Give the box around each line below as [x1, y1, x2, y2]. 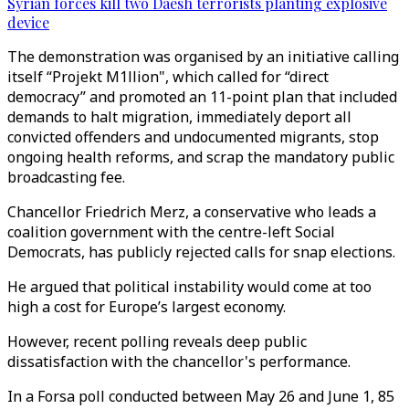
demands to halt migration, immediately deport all [7, 107, 351, 127]
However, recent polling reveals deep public [7, 331, 307, 351]
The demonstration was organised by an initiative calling [7, 47, 399, 67]
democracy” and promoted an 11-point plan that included [7, 87, 397, 107]
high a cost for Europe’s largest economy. [7, 297, 286, 317]
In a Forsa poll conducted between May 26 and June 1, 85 [7, 386, 394, 406]
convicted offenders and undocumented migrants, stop [7, 127, 379, 147]
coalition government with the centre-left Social [7, 222, 335, 242]
